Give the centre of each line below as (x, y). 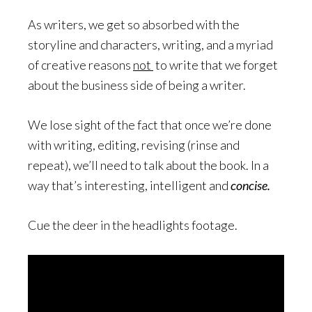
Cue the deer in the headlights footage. (133, 225)
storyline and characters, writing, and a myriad (150, 45)
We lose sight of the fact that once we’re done (150, 125)
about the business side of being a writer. (137, 85)
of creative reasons (80, 65)
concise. (251, 185)
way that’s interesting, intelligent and (129, 185)
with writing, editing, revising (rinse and (134, 145)
